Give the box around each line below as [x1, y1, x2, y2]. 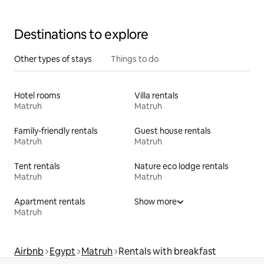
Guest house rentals [134, 125, 211, 136]
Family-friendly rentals [14, 125, 98, 136]
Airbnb [14, 245, 44, 258]
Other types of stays [14, 53, 92, 64]
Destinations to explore [14, 25, 148, 43]
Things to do [111, 53, 159, 64]
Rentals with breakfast [118, 245, 216, 258]
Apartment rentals [14, 196, 85, 207]
